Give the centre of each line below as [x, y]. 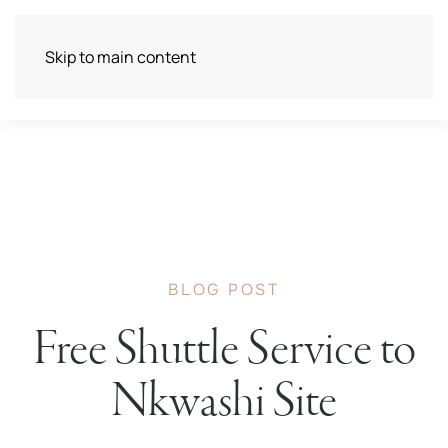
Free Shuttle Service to [224, 349]
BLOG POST [224, 289]
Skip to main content [120, 57]
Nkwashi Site [224, 401]
